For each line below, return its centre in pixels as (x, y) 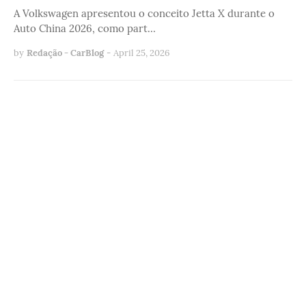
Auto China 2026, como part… (85, 29)
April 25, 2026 (142, 53)
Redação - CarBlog (65, 53)
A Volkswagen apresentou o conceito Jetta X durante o (144, 14)
